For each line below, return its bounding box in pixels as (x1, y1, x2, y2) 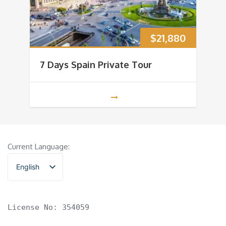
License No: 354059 (8, 202, 89, 212)
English (16, 162, 39, 172)
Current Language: (8, 141, 70, 151)
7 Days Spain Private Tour (40, 59, 152, 70)
